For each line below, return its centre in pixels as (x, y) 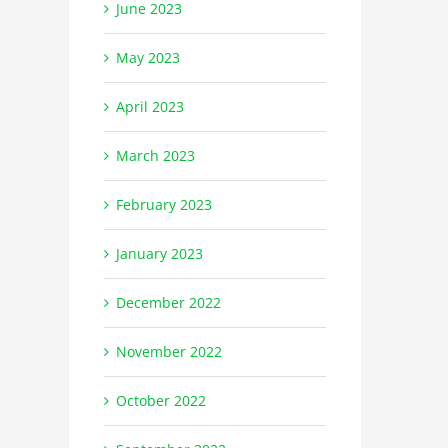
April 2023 (149, 106)
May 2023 (147, 57)
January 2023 (159, 253)
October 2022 (160, 400)
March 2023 (155, 155)
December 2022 (168, 302)
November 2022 (168, 351)
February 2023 (163, 204)
